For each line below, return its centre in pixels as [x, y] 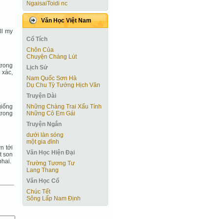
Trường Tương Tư [51, 163]
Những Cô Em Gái [51, 113]
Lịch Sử [37, 67]
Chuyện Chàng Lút [52, 57]
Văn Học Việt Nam [66, 21]
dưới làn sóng [45, 135]
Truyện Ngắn [44, 124]
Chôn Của [40, 50]
